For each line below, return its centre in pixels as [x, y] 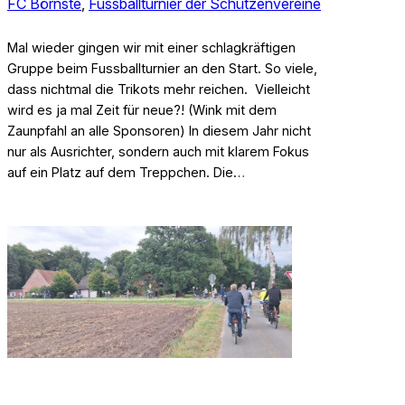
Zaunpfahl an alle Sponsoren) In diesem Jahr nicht [159, 130]
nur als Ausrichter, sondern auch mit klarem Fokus [158, 151]
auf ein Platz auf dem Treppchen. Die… [126, 172]
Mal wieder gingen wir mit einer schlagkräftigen [151, 47]
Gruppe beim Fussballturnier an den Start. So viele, [162, 68]
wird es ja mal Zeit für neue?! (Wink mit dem [142, 109]
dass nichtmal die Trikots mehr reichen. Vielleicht [159, 89]
